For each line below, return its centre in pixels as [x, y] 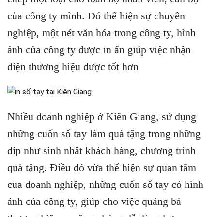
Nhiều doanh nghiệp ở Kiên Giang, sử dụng [102, 116]
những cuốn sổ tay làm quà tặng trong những [104, 133]
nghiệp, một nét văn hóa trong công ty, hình [101, 33]
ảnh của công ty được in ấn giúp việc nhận [99, 50]
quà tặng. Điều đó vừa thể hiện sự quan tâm [102, 167]
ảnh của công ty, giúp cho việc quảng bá [94, 201]
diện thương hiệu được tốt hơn [73, 67]
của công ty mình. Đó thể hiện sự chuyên [96, 16]
